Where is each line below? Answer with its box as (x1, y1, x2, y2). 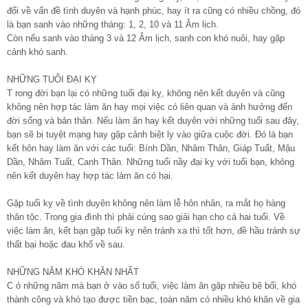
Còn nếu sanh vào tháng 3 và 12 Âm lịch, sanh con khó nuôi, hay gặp (7, 32, 285, 43)
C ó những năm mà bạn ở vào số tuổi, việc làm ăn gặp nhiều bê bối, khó (7, 280, 296, 291)
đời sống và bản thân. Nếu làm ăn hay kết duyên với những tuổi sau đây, (7, 115, 299, 126)
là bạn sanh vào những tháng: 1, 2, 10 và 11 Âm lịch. (7, 19, 219, 30)
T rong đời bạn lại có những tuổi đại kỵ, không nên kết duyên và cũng (7, 87, 285, 98)
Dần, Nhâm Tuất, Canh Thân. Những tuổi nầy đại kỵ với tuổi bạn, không (7, 156, 294, 167)
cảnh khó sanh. (7, 46, 68, 57)
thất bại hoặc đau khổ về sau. (7, 239, 125, 250)
